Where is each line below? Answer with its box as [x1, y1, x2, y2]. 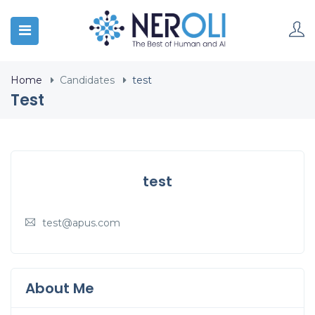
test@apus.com [42, 217, 120, 229]
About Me [25, 278, 94, 298]
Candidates [60, 74, 115, 86]
